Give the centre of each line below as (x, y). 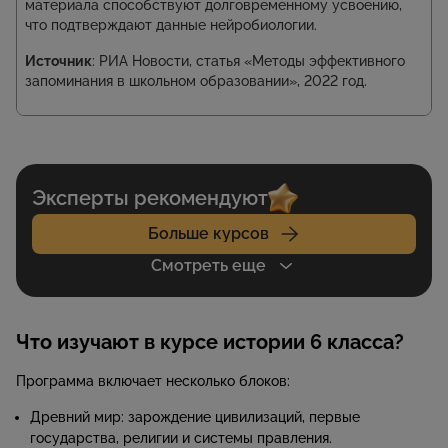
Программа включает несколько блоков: (153, 381)
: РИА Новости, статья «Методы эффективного (248, 60)
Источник (58, 60)
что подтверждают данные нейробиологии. (171, 24)
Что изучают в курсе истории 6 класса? (210, 342)
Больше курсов (208, 234)
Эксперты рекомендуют (150, 198)
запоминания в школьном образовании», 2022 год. (196, 80)
